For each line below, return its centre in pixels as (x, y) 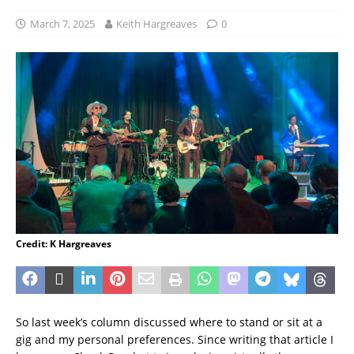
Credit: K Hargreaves (64, 243)
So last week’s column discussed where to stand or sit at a (169, 322)
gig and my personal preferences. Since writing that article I (175, 339)
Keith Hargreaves (156, 24)
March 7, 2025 (62, 24)
